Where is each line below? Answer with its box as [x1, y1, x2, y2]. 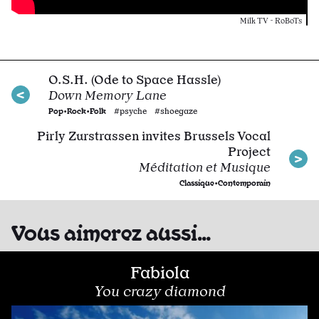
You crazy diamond [93, 283, 226, 300]
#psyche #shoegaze [114, 106, 197, 117]
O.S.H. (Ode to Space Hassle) [48, 72, 221, 88]
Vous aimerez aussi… [11, 218, 211, 246]
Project [228, 144, 271, 159]
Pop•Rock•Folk [48, 105, 106, 116]
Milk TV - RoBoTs [240, 16, 302, 26]
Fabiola [130, 263, 189, 283]
